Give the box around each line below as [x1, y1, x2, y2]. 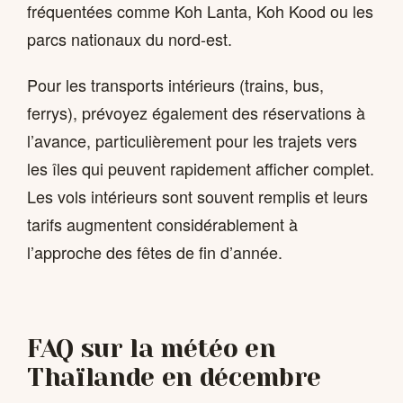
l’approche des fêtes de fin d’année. [27, 240, 282, 264]
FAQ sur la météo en [27, 334, 276, 364]
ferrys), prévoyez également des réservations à [27, 101, 365, 125]
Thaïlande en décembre [27, 363, 321, 393]
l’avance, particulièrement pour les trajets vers [27, 129, 357, 153]
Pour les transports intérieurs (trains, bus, [27, 73, 324, 97]
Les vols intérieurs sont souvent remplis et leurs [27, 184, 368, 209]
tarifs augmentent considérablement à [27, 212, 298, 237]
